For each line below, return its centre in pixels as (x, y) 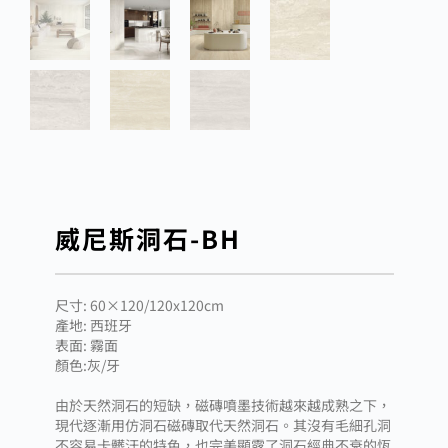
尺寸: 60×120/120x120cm (139, 304)
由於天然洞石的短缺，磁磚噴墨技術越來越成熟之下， (223, 404)
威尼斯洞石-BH (148, 237)
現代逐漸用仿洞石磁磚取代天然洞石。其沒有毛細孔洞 (223, 424)
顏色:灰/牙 (87, 364)
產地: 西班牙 (93, 324)
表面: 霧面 (86, 344)
